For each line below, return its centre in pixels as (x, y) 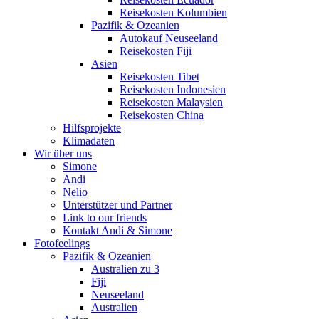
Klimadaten (89, 141)
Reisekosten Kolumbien (173, 13)
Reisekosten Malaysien (171, 103)
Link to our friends (105, 218)
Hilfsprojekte (92, 128)
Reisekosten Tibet (159, 77)
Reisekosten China (162, 115)
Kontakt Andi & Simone (117, 231)
